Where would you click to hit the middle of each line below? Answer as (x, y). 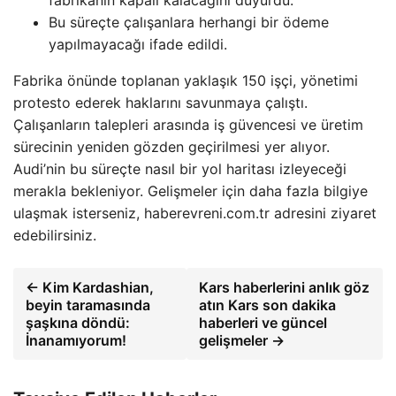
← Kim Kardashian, (90, 287)
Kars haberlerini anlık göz (285, 287)
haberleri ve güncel (263, 322)
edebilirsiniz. (55, 235)
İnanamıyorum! (76, 340)
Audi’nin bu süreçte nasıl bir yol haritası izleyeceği (180, 168)
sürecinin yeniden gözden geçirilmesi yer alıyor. (171, 146)
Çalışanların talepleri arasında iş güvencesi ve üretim (188, 124)
